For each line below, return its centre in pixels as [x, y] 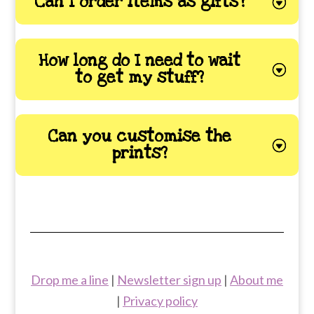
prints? [139, 153]
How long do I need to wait [139, 61]
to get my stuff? [139, 77]
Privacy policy [160, 300]
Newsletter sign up [169, 279]
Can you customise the [139, 136]
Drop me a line [69, 279]
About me [256, 279]
